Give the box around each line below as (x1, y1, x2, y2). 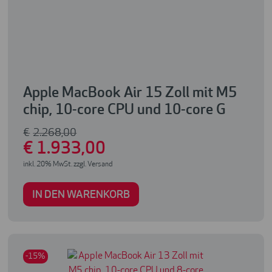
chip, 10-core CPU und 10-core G (23, 103, 226, 118)
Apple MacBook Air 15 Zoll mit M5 (23, 86, 237, 101)
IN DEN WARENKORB (32, 189, 131, 202)
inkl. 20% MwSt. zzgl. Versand (23, 161, 113, 169)
